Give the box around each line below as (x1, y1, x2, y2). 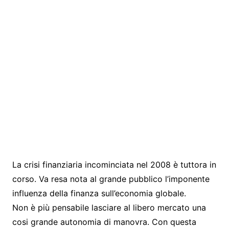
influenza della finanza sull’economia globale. (12, 188, 186, 198)
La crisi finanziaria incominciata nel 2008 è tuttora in (12, 159, 216, 170)
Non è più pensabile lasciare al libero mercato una (12, 202, 206, 213)
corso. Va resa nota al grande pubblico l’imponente (12, 173, 210, 184)
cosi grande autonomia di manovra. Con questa (12, 216, 196, 227)
